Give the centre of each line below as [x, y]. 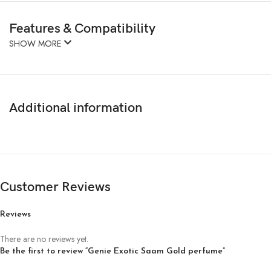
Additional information [76, 108]
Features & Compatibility [82, 28]
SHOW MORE [36, 43]
